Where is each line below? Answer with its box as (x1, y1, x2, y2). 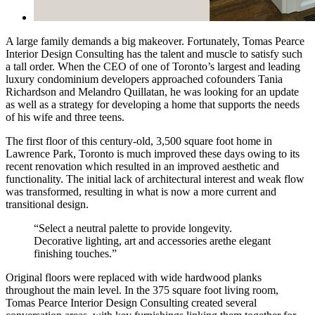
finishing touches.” (34, 247, 117, 259)
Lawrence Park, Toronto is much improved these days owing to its (6, 147, 300, 160)
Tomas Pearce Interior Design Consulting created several (6, 296, 257, 309)
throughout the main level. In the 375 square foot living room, (6, 283, 278, 296)
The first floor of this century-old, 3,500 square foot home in (6, 134, 272, 147)
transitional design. (6, 198, 89, 210)
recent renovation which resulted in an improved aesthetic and (6, 160, 279, 172)
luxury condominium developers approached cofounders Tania (6, 72, 283, 85)
